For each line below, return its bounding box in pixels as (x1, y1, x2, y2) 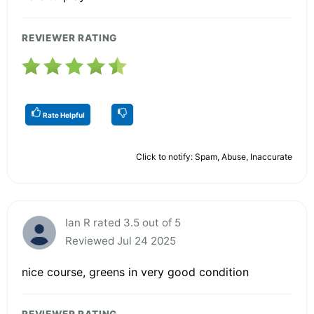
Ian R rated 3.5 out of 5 (65, 215, 181, 229)
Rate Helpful (41, 110, 85, 119)
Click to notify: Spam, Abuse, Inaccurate (136, 151, 292, 162)
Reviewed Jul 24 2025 (65, 233, 176, 247)
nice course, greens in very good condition (22, 264, 249, 279)
